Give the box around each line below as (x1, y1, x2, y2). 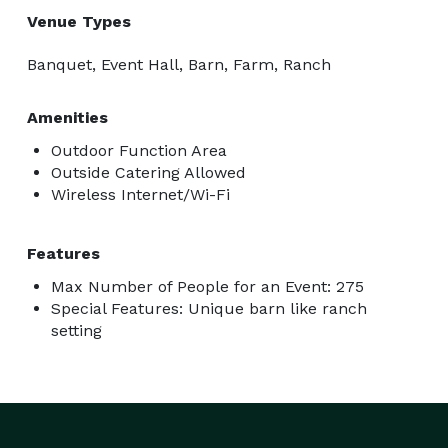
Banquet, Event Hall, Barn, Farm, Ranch (27, 54, 331, 74)
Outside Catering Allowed (51, 162, 246, 182)
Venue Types (27, 11, 131, 31)
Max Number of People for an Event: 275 (51, 276, 364, 296)
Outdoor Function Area (51, 140, 227, 160)
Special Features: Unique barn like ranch (51, 298, 367, 318)
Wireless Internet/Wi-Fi (51, 184, 230, 204)
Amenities (27, 107, 108, 127)
